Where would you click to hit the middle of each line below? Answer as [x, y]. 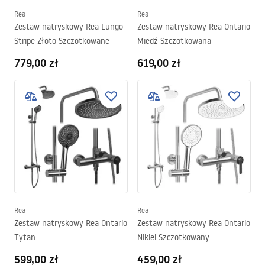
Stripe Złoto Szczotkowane [62, 41]
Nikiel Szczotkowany [173, 237]
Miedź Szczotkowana [174, 41]
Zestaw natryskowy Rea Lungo [69, 27]
